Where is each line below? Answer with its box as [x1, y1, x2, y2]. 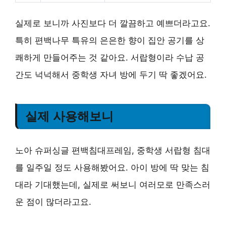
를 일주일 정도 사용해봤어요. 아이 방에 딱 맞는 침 [15, 162, 209, 173]
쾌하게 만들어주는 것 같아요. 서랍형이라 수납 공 [15, 52, 204, 63]
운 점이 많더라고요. [15, 196, 91, 207]
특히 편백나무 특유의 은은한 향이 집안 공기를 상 [15, 35, 204, 45]
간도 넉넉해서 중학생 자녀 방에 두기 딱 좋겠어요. [15, 69, 207, 80]
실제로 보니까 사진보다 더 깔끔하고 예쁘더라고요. [15, 18, 210, 28]
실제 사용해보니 [25, 109, 114, 123]
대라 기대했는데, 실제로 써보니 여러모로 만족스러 [15, 179, 210, 190]
